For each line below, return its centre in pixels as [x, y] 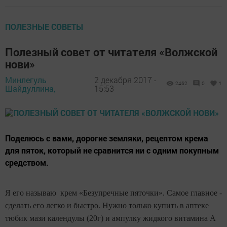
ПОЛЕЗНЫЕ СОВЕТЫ [44, 26]
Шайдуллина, [30, 89]
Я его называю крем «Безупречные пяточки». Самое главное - [113, 193]
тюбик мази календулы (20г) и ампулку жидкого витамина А [110, 218]
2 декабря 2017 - [125, 80]
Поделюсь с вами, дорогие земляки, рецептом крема [107, 138]
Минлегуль [26, 80]
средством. [27, 162]
